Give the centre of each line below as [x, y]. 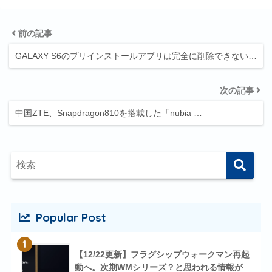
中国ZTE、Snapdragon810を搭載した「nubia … [109, 113]
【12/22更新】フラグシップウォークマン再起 [162, 255]
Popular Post [69, 218]
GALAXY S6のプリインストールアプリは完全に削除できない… [136, 56]
